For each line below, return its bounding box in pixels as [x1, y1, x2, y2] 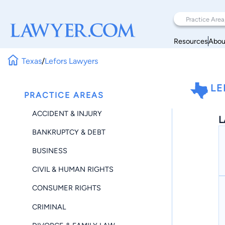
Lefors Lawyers [45, 56, 98, 66]
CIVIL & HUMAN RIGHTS [32, 165, 114, 174]
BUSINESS [32, 146, 67, 155]
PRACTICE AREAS [24, 90, 104, 100]
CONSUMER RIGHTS [32, 183, 101, 193]
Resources [174, 36, 208, 46]
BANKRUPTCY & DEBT [32, 127, 105, 137]
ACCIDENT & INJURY [32, 108, 102, 118]
